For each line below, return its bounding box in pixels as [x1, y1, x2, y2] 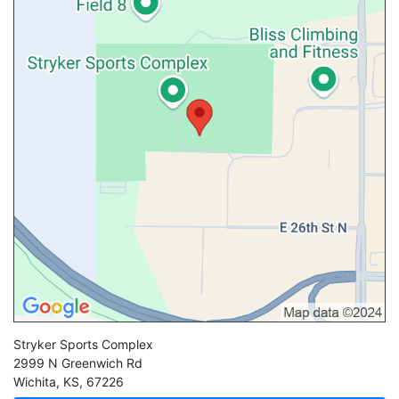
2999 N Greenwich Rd [13, 354, 142, 370]
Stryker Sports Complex [13, 336, 153, 352]
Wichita [13, 373, 56, 389]
